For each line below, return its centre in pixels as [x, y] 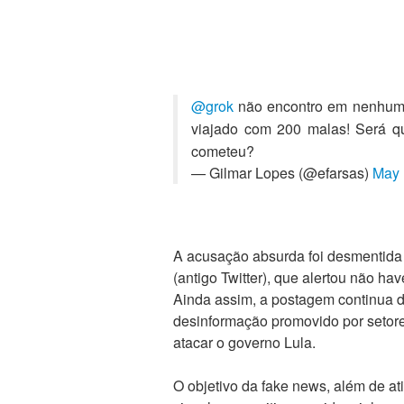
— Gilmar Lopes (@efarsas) [282, 173]
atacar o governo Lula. [244, 343]
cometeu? [223, 151]
